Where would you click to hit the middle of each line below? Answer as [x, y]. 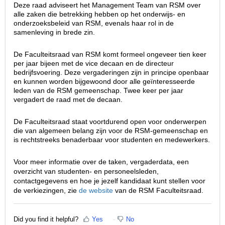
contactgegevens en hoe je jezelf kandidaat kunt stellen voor [109, 181]
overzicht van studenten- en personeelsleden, [86, 172]
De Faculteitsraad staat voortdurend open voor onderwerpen [110, 122]
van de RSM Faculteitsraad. [158, 191]
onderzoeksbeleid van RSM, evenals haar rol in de [94, 23]
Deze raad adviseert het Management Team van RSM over [107, 5]
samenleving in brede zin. [54, 32]
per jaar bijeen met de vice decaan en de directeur [94, 64]
